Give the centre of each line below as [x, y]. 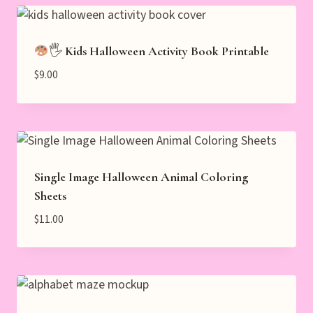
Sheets [50, 195]
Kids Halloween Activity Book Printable [165, 51]
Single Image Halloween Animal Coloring [141, 176]
